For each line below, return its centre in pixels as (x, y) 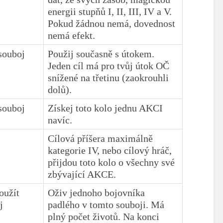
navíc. (60, 120)
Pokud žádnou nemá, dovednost (112, 23)
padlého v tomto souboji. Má (106, 204)
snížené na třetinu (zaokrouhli (109, 77)
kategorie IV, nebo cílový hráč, (110, 150)
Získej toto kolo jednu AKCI (106, 108)
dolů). (60, 89)
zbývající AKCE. (83, 174)
